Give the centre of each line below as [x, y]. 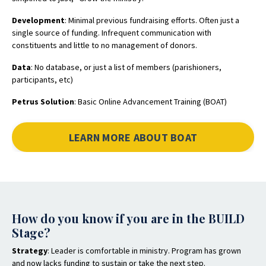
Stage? [31, 233]
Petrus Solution [43, 102]
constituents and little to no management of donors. [105, 45]
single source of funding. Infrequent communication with [112, 33]
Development [38, 20]
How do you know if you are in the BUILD [128, 218]
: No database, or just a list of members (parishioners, [126, 67]
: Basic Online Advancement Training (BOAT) [151, 102]
